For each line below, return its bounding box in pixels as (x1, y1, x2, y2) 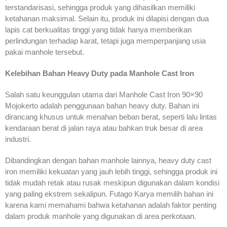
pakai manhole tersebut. (5, 48, 84, 57)
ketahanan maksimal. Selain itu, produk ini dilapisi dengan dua (5, 14, 209, 23)
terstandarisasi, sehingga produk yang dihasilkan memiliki (5, 3, 195, 12)
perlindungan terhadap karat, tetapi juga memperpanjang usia (5, 36, 206, 46)
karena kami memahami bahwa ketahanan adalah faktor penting (5, 201, 216, 210)
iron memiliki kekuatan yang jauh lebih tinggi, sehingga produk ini (5, 167, 217, 176)
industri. (5, 135, 31, 144)
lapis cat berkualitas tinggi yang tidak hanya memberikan (5, 25, 192, 34)
